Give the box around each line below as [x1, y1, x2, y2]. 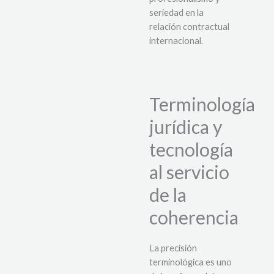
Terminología [149, 93, 255, 116]
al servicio [149, 161, 229, 183]
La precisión [149, 243, 197, 254]
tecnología [149, 138, 233, 161]
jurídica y [149, 116, 222, 138]
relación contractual [149, 21, 229, 32]
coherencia [149, 206, 239, 229]
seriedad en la [149, 7, 204, 18]
